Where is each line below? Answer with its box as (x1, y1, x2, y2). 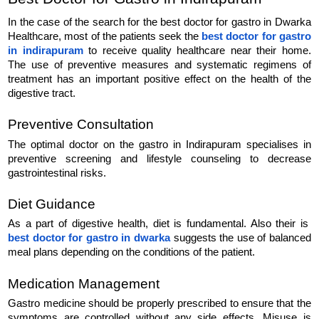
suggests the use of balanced (173, 232, 311, 244)
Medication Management (8, 276, 160, 291)
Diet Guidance (8, 197, 96, 212)
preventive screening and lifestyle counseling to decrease (8, 152, 311, 164)
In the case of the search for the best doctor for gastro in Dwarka (8, 16, 311, 28)
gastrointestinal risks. (8, 167, 107, 179)
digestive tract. (8, 88, 76, 100)
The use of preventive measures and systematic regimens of (8, 59, 311, 71)
